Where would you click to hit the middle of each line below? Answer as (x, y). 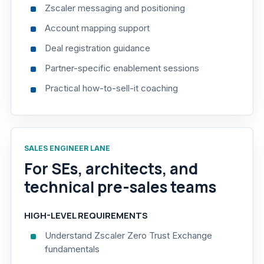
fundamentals (72, 249)
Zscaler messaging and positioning (115, 8)
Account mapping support (98, 28)
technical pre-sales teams (120, 187)
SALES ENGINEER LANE (67, 148)
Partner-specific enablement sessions (122, 68)
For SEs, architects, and (111, 168)
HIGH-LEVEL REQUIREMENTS (86, 215)
